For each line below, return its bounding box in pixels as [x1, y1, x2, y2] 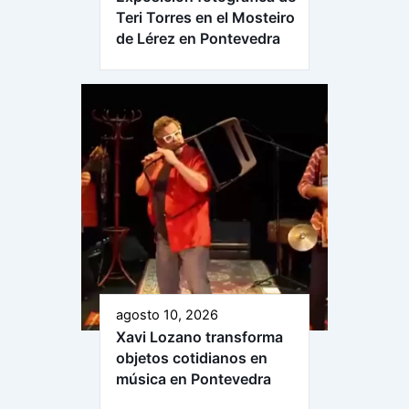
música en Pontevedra [116, 369, 271, 388]
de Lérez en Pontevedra [116, 28, 280, 47]
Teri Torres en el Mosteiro [116, 7, 295, 26]
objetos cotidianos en [116, 348, 267, 367]
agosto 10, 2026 [116, 306, 218, 323]
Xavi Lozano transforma [116, 327, 283, 346]
